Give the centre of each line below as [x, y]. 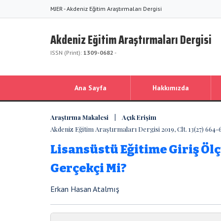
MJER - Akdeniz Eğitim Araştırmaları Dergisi [106, 9]
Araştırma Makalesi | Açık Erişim [103, 117]
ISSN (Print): [67, 53]
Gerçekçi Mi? [88, 168]
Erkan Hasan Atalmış [85, 189]
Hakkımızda [171, 88]
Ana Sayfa [90, 88]
